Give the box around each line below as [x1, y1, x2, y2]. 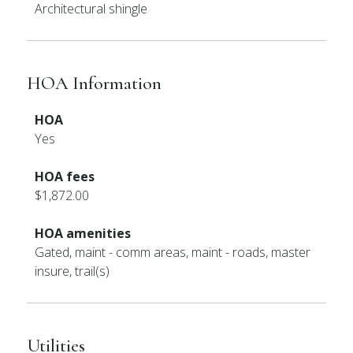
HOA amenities [35, 225, 132, 242]
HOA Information [27, 72, 162, 95]
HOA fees [35, 168, 95, 185]
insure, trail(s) [35, 262, 110, 280]
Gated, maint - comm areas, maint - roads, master [35, 243, 311, 261]
